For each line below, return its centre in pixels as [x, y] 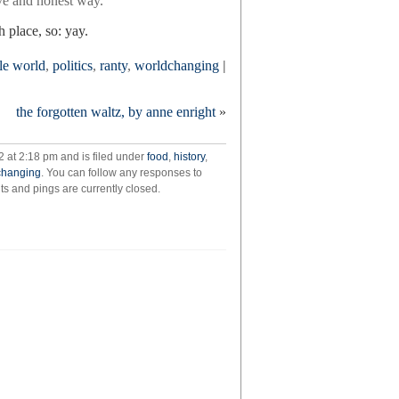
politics [73, 65]
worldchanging [177, 65]
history [189, 157]
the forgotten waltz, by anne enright [116, 112]
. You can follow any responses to [122, 173]
